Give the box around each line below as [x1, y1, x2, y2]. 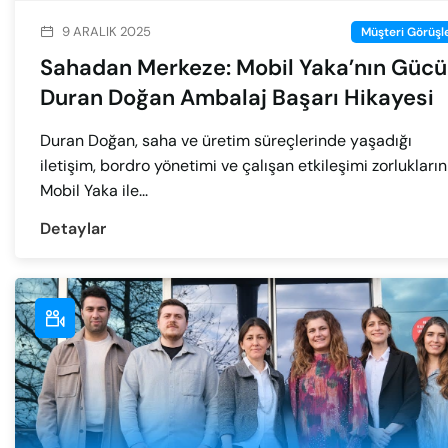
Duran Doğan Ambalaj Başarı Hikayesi [40, 83, 434, 113]
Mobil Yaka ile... [40, 180, 148, 202]
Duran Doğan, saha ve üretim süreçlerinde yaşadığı [40, 130, 412, 152]
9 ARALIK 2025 [62, 23, 151, 41]
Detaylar [40, 217, 107, 239]
